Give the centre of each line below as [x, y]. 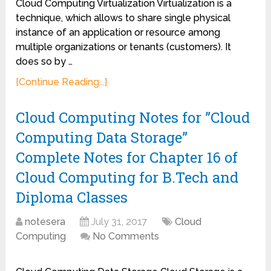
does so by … [44, 61]
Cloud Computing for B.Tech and [127, 177]
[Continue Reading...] [62, 82]
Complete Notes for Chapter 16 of [127, 157]
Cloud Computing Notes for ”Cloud [133, 117]
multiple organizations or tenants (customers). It [124, 47]
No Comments [126, 236]
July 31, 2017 [120, 222]
